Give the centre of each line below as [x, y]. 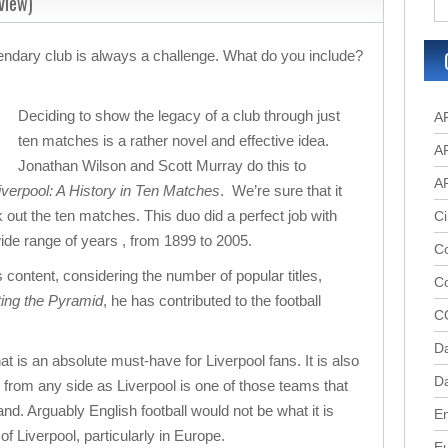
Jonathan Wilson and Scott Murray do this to [162, 165]
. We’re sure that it [281, 190]
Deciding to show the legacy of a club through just [179, 115]
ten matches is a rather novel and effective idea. [173, 140]
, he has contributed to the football [212, 300]
